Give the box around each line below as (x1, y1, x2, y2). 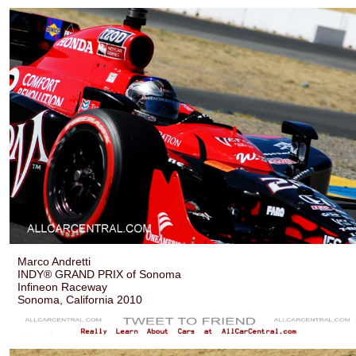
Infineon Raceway (17, 281, 108, 294)
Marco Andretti (17, 255, 91, 269)
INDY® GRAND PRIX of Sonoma (17, 268, 182, 281)
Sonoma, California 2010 (17, 293, 143, 307)
